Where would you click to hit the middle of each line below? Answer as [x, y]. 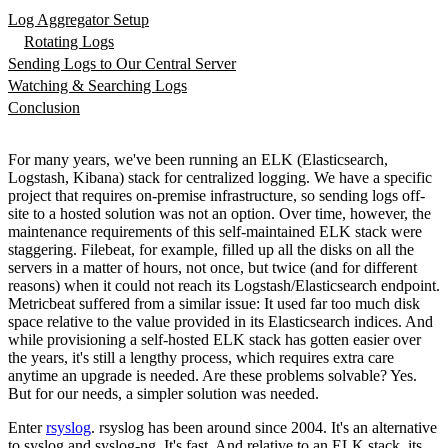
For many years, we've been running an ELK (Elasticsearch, [198, 160]
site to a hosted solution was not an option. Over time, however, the [219, 214]
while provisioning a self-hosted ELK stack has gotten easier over [214, 340]
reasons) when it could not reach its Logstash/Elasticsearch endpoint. [224, 286]
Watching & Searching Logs [97, 86]
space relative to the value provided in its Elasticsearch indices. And [220, 322]
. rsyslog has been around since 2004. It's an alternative [264, 428]
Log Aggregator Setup [78, 20]
